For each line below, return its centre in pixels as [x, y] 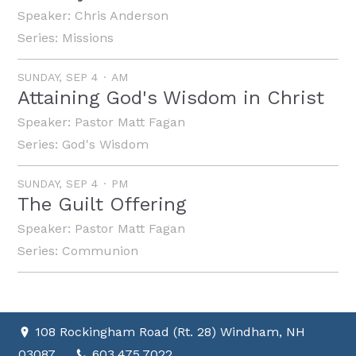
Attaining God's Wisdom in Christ [171, 97]
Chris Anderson [122, 15]
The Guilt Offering [102, 205]
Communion [101, 251]
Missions [88, 37]
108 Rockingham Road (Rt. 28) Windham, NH [170, 332]
